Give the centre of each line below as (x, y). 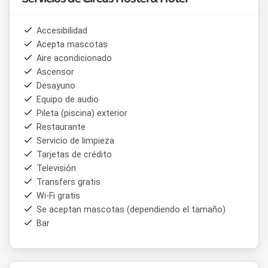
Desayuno (56, 86)
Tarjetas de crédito (74, 154)
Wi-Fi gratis (58, 196)
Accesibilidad (62, 31)
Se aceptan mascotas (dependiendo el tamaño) (131, 209)
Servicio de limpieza (75, 141)
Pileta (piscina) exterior (82, 113)
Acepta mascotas (72, 44)
